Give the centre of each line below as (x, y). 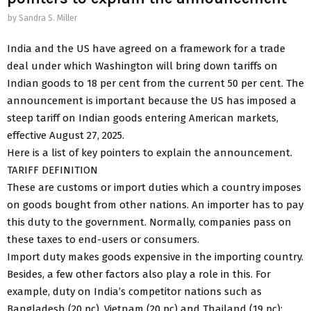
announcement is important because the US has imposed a (152, 100)
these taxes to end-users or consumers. (103, 239)
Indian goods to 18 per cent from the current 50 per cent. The (155, 83)
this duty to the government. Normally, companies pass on (149, 222)
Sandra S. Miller (48, 18)
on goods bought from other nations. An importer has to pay (155, 204)
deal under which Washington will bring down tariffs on (142, 66)
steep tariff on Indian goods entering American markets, (143, 118)
